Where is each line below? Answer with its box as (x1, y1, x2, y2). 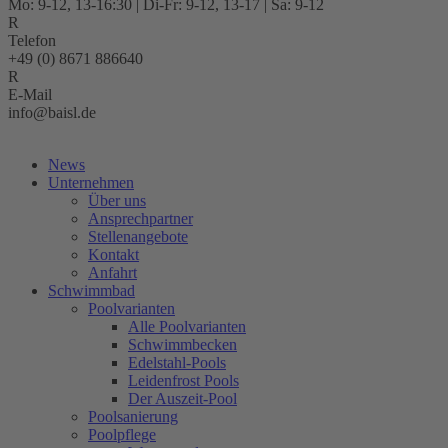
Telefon (8, 32, 56, 49)
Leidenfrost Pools (128, 372, 239, 389)
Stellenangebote (88, 228, 188, 245)
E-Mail (8, 86, 52, 103)
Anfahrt (88, 264, 137, 281)
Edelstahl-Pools (128, 354, 226, 371)
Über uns (88, 192, 146, 209)
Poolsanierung (88, 408, 178, 425)
